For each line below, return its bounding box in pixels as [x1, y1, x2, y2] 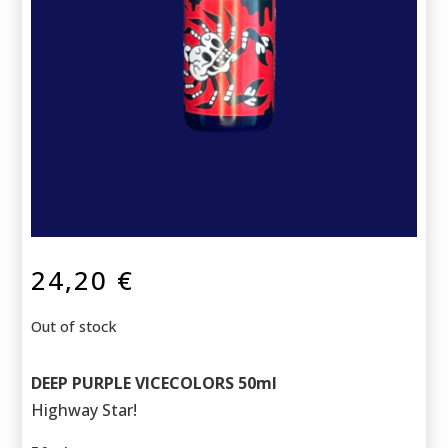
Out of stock [31, 316, 118, 337]
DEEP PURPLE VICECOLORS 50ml [31, 372, 278, 395]
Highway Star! [31, 399, 138, 422]
